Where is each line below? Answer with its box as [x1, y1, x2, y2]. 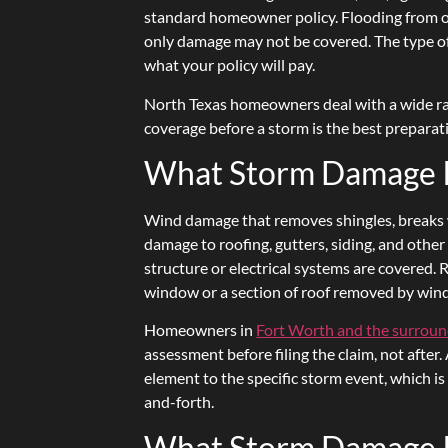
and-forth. [144, 392, 215, 412]
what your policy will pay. [144, 55, 316, 75]
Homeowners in [144, 320, 257, 340]
